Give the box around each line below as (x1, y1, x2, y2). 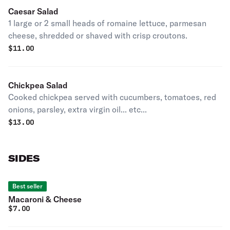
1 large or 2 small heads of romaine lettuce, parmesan (8, 18, 206, 28)
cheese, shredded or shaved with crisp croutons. (8, 30, 187, 41)
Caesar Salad (8, 6, 59, 16)
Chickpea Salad (8, 80, 68, 90)
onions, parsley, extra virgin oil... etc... (8, 104, 147, 114)
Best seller (12, 182, 43, 190)
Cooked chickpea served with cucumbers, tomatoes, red (8, 92, 216, 102)
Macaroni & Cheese (8, 194, 82, 204)
